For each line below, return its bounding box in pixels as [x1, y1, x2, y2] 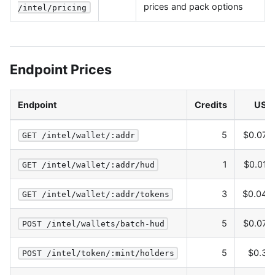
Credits [195, 99, 227, 110]
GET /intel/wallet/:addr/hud [21, 160, 155, 170]
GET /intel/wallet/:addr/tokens [21, 190, 169, 199]
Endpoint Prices [10, 61, 112, 77]
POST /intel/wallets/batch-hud [21, 219, 165, 229]
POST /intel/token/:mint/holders [21, 249, 174, 258]
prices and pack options [144, 1, 243, 12]
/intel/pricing [18, 2, 87, 12]
